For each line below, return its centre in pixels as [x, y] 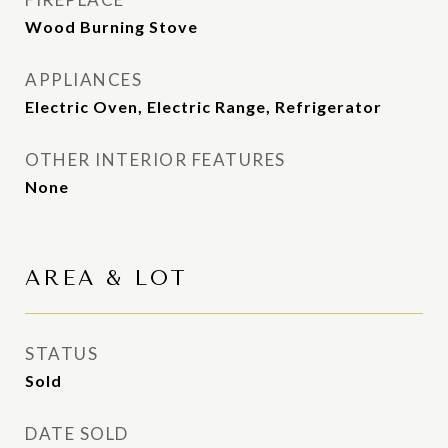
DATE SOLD [77, 433]
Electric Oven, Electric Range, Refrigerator [203, 106]
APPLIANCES [83, 79]
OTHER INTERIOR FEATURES [155, 159]
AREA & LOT [106, 278]
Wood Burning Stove [111, 26]
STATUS [61, 353]
